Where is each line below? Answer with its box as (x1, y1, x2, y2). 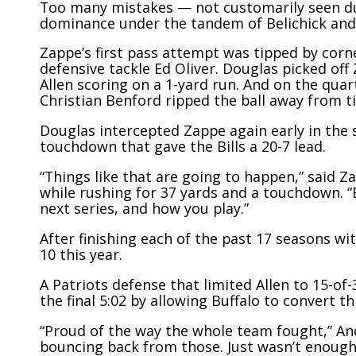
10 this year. (40, 244, 122, 264)
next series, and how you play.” (40, 199, 249, 219)
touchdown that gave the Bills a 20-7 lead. (40, 137, 326, 157)
